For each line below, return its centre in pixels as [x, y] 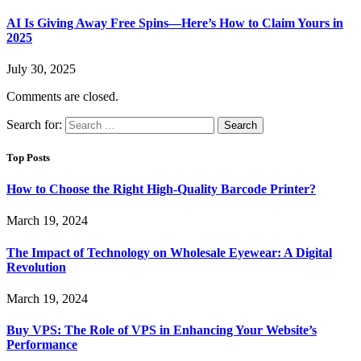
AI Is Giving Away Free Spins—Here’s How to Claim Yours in [175, 23]
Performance [42, 345]
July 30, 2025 [41, 68]
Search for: [34, 124]
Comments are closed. [62, 96]
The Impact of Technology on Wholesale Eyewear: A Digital [169, 252]
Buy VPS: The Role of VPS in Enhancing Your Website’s [162, 330]
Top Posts [28, 158]
